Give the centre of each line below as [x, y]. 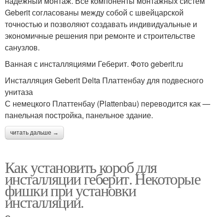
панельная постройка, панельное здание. [79, 115]
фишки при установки [70, 190]
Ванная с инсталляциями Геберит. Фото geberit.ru [94, 64]
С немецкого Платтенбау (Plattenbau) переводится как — [108, 103]
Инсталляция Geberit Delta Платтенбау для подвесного [104, 80]
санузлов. [22, 47]
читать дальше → [34, 133]
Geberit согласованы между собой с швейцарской [94, 12]
